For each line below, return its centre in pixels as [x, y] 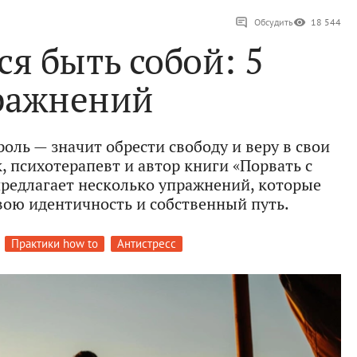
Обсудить [274, 22]
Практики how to [54, 244]
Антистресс [146, 244]
